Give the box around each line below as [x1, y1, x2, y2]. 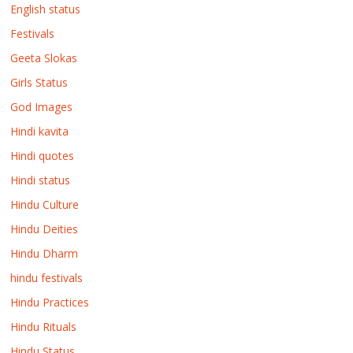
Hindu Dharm [10, 246, 79, 261]
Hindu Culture [10, 197, 80, 212]
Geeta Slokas [10, 50, 78, 65]
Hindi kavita [10, 124, 69, 139]
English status [10, 2, 81, 17]
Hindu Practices [10, 295, 90, 310]
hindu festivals [10, 270, 84, 285]
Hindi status [10, 173, 71, 188]
